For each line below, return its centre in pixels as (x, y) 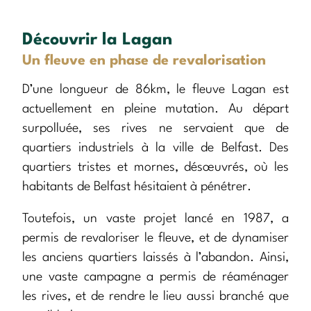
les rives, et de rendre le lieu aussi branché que (155, 297)
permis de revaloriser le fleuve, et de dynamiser (155, 238)
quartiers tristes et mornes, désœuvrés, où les (155, 168)
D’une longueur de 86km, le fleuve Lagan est (155, 90)
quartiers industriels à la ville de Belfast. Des (155, 148)
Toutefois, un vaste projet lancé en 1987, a (155, 219)
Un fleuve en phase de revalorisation (144, 61)
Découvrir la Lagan (97, 41)
